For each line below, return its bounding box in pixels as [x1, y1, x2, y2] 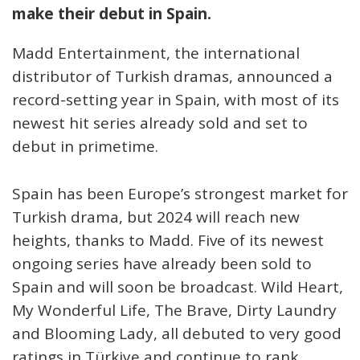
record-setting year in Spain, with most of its [12, 89, 339, 110]
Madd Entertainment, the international [12, 43, 300, 63]
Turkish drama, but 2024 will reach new [12, 207, 300, 227]
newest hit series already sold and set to [12, 112, 308, 133]
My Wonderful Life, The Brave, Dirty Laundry [12, 300, 337, 321]
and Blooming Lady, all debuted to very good [12, 323, 342, 344]
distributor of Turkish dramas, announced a [12, 66, 333, 87]
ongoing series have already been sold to [12, 253, 312, 274]
